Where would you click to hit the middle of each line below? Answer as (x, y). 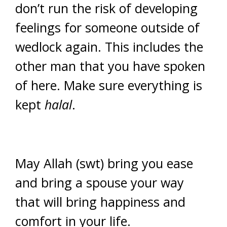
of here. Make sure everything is (109, 85)
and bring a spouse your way (100, 182)
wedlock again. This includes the (109, 47)
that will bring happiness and (100, 202)
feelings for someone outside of (107, 27)
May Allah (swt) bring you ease (104, 163)
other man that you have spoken (110, 66)
